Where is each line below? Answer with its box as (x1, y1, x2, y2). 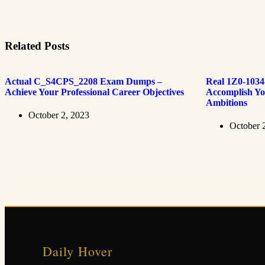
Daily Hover (43, 243, 112, 260)
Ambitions (205, 98, 247, 108)
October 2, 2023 (28, 110, 89, 121)
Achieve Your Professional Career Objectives (5, 87, 184, 98)
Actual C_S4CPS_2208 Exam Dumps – (5, 76, 162, 87)
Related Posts (5, 40, 69, 53)
